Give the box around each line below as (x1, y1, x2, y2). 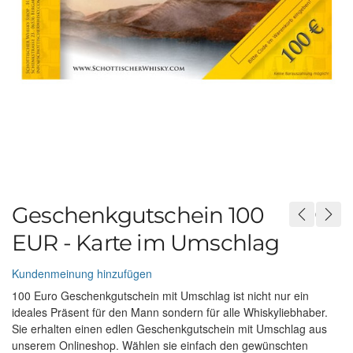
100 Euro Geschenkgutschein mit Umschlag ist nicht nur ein (12, 287, 309, 303)
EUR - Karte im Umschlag (12, 229, 280, 256)
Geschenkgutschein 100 (12, 202, 265, 229)
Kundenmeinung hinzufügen (12, 265, 152, 281)
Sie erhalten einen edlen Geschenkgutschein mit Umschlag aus (12, 320, 327, 336)
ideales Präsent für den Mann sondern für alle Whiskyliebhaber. (12, 303, 328, 320)
